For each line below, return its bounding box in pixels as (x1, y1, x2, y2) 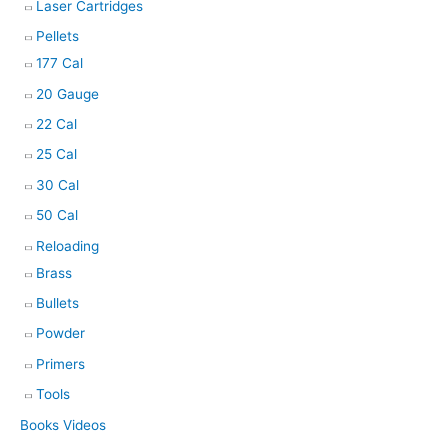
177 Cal (36, 55, 83, 72)
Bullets (36, 294, 79, 311)
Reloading (36, 237, 99, 254)
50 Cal (36, 207, 78, 224)
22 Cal (36, 115, 77, 132)
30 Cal (36, 176, 79, 193)
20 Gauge (36, 85, 99, 102)
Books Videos (20, 416, 106, 433)
